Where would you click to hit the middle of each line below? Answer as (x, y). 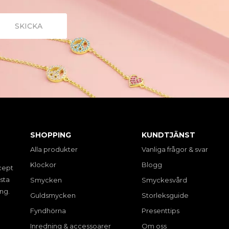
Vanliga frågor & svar (175, 150)
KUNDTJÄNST (168, 135)
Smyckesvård (164, 180)
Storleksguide (165, 196)
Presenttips (160, 211)
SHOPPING (50, 135)
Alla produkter (54, 150)
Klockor (43, 165)
